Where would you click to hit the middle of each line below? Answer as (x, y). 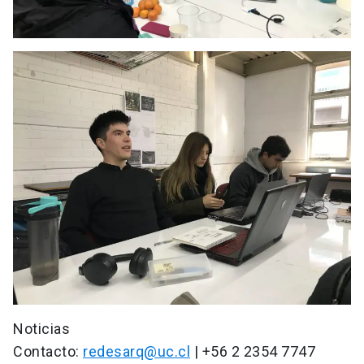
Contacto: (48, 352)
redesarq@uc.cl (136, 352)
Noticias (41, 329)
